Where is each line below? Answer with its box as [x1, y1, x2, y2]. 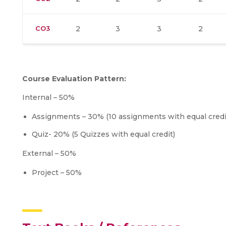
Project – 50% [32, 168, 82, 177]
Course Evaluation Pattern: [22, 74, 126, 83]
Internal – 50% [22, 93, 75, 102]
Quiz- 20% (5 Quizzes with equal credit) [32, 130, 175, 139]
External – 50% [22, 149, 76, 158]
